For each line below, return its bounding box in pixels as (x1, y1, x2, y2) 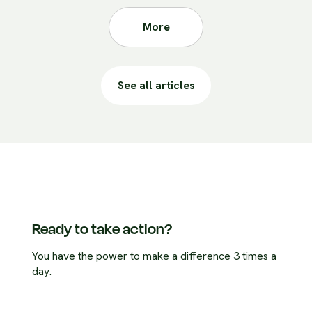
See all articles (117, 78, 195, 93)
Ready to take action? (32, 218, 172, 241)
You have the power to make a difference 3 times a (32, 248, 276, 263)
